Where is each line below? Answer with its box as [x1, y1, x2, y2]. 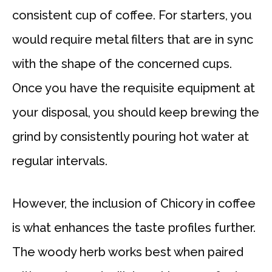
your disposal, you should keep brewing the [12, 105, 259, 120]
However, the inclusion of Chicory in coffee [12, 196, 256, 211]
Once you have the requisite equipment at [12, 81, 255, 96]
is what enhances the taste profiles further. [12, 220, 256, 236]
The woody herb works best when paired [12, 245, 243, 260]
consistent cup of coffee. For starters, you [12, 8, 252, 23]
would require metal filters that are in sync [12, 32, 253, 47]
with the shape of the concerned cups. [12, 56, 232, 72]
